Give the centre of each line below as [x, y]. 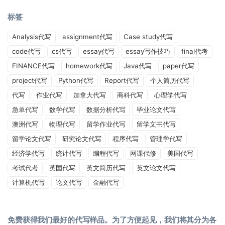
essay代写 [99, 51]
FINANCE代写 [33, 66]
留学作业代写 [106, 124]
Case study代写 [148, 36]
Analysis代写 [32, 36]
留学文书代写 [156, 124]
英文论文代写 [156, 167]
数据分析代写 [106, 109]
